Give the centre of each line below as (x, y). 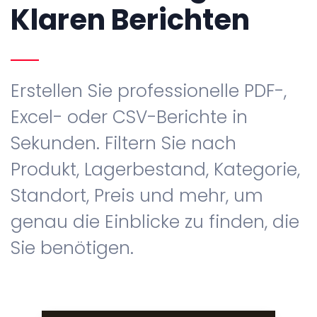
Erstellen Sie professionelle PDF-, (149, 91)
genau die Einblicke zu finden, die (155, 222)
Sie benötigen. (72, 248)
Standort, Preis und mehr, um (137, 196)
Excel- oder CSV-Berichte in (129, 117)
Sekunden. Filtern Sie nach (123, 144)
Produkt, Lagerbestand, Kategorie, (155, 170)
